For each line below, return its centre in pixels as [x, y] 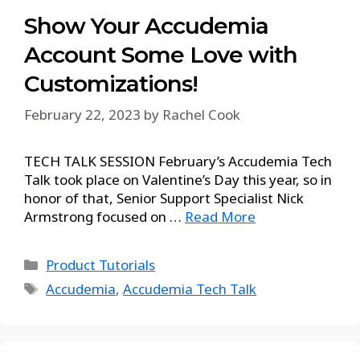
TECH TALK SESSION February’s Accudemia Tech [178, 161]
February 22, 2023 [82, 115]
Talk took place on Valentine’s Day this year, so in [178, 180]
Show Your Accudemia [146, 25]
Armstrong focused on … [104, 217]
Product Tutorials [101, 265]
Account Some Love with [161, 54]
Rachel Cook [201, 115]
